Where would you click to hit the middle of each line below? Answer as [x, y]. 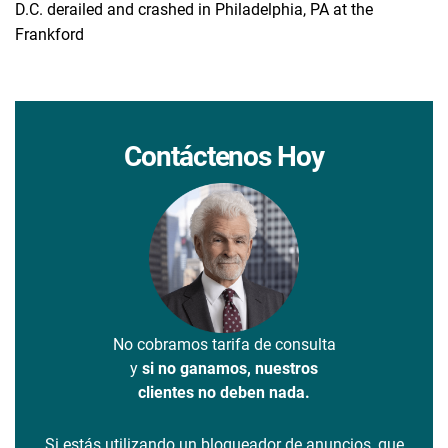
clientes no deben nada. [224, 392]
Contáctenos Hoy [224, 156]
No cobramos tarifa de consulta [224, 344]
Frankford [49, 34]
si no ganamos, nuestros [230, 368]
